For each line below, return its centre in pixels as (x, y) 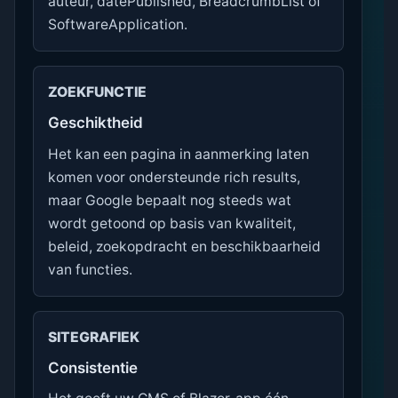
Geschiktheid (96, 123)
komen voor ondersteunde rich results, (174, 177)
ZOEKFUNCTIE (97, 92)
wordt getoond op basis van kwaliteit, (172, 223)
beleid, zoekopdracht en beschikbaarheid (184, 246)
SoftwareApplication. (118, 25)
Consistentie (93, 367)
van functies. (90, 269)
